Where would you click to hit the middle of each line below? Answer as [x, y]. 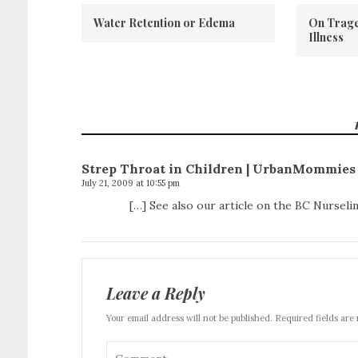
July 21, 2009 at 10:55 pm [131, 183]
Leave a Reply [156, 293]
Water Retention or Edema [164, 23]
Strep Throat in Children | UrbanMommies [219, 169]
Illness [326, 37]
